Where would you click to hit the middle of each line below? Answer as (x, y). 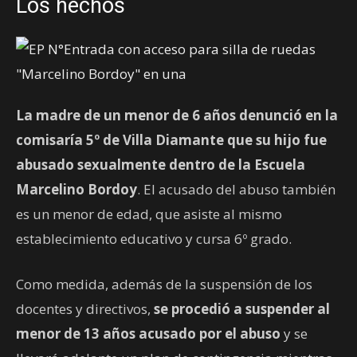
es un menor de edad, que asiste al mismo (149, 214)
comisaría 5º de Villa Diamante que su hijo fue (171, 140)
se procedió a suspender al (242, 309)
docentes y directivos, (85, 309)
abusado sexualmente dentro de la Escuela (161, 165)
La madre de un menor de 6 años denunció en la (177, 116)
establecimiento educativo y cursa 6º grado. (154, 239)
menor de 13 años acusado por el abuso (150, 334)
